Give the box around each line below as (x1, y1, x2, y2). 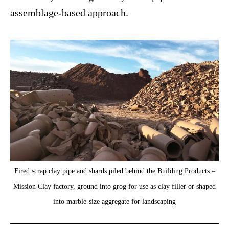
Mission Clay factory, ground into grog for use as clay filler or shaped (13, 181, 216, 190)
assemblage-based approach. (10, 7, 128, 19)
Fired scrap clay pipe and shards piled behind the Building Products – (14, 166, 215, 175)
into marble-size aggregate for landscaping (53, 197, 176, 205)
